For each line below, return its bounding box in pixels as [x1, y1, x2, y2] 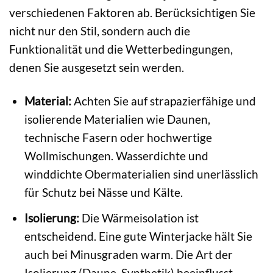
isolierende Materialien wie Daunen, [24, 112, 210, 127]
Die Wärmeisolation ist [79, 210, 199, 225]
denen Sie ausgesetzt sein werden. [9, 60, 184, 75]
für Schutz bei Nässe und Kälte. [24, 185, 183, 200]
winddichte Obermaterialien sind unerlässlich [24, 167, 258, 182]
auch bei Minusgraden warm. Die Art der [24, 247, 233, 261]
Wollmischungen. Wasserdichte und [24, 149, 208, 163]
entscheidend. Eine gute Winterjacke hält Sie [24, 229, 252, 243]
